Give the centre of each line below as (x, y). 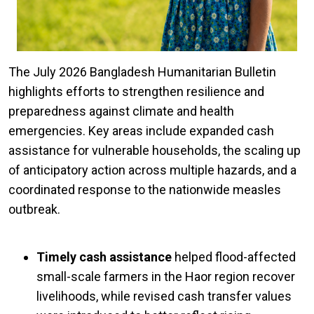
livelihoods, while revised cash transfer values (164, 296)
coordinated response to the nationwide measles (145, 190)
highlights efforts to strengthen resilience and (136, 92)
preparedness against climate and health (121, 111)
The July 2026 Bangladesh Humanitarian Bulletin (142, 72)
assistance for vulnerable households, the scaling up (155, 151)
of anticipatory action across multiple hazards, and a (152, 170)
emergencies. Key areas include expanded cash (141, 131)
